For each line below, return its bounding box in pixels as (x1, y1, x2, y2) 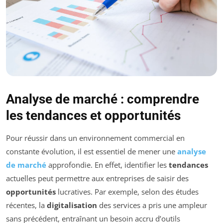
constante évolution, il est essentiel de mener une (6, 146, 177, 157)
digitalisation (47, 200, 97, 211)
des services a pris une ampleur (97, 200, 207, 211)
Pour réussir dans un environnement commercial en (6, 133, 185, 143)
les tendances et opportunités (6, 108, 181, 123)
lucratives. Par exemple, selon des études (56, 187, 199, 197)
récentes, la (6, 200, 47, 211)
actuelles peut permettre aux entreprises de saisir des (6, 173, 189, 184)
